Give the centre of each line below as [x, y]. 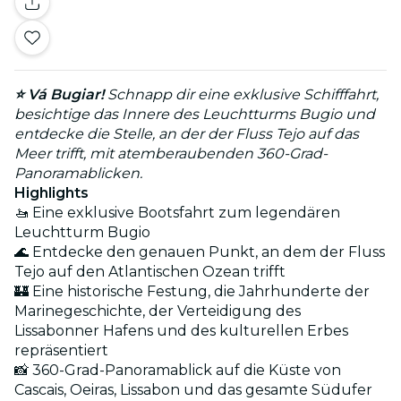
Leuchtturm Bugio [82, 232]
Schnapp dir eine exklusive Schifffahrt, [243, 94]
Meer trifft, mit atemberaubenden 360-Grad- [171, 153]
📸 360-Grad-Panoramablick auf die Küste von [178, 370]
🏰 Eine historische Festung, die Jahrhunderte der [192, 291]
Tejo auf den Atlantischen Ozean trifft [150, 271]
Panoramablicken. [78, 173]
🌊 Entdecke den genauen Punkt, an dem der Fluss [200, 252]
